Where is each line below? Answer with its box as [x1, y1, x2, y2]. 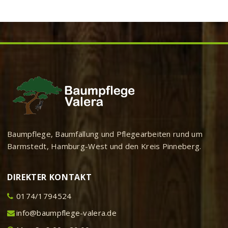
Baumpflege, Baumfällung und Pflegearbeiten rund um [7, 128, 203, 139]
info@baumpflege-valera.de [16, 207, 117, 218]
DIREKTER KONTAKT [7, 171, 92, 183]
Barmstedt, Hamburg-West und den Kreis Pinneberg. [7, 140, 202, 151]
